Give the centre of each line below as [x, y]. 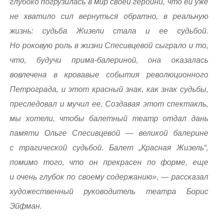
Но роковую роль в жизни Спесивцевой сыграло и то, [109, 45]
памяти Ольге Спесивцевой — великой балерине [109, 133]
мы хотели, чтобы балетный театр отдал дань [109, 118]
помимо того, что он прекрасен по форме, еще [109, 162]
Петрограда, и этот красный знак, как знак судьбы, [109, 89]
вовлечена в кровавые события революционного [109, 75]
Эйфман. [26, 206]
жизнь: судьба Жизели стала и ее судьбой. [109, 31]
